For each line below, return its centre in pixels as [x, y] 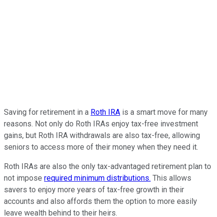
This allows [171, 178]
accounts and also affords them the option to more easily [101, 201]
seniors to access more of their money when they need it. [101, 147]
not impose [24, 178]
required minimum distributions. [97, 178]
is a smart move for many [164, 112]
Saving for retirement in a [47, 112]
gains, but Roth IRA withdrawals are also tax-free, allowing [102, 135]
